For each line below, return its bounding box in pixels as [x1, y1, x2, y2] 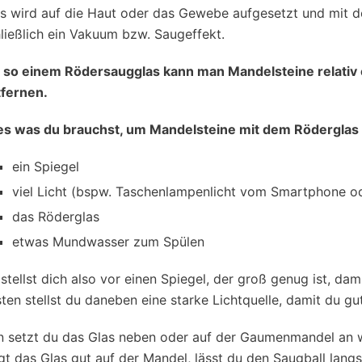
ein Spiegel [12, 158, 80, 175]
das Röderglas [12, 208, 100, 225]
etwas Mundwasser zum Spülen [12, 234, 205, 250]
